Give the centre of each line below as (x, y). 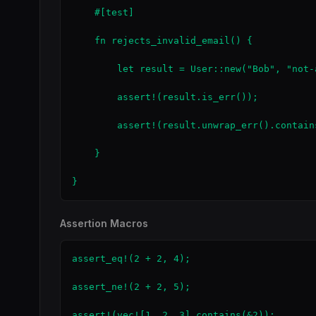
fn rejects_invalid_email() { (162, 41)
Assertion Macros (104, 223)
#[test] (103, 12)
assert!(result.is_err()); (165, 97)
